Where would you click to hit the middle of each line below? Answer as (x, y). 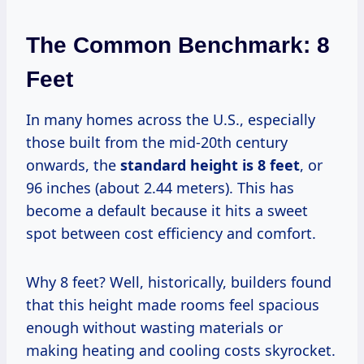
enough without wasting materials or (154, 328)
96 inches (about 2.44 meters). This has (160, 188)
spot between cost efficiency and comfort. (171, 234)
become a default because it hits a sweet (167, 211)
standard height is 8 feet (210, 165)
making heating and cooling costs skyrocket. (181, 351)
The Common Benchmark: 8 (178, 45)
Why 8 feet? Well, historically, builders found (179, 282)
